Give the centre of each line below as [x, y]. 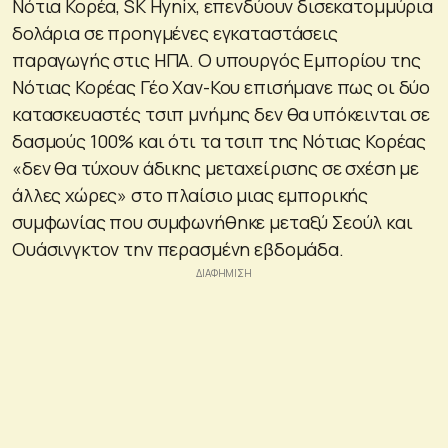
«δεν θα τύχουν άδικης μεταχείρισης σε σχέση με [216, 168]
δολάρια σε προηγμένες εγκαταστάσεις [175, 33]
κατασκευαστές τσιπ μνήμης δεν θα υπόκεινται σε [221, 114]
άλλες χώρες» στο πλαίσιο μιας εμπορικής [190, 195]
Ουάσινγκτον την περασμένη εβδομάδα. [178, 249]
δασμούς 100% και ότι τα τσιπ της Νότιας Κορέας [219, 141]
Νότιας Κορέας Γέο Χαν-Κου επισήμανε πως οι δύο [221, 87]
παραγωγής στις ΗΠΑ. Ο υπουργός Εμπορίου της [216, 60]
